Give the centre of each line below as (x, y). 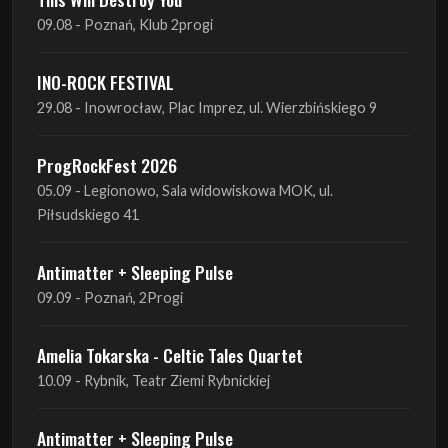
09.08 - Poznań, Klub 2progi (125, 25)
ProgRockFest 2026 (107, 165)
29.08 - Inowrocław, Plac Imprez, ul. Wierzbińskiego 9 (207, 108)
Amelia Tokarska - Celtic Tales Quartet (170, 355)
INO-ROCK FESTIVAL (105, 82)
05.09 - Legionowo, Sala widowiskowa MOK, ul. (185, 191)
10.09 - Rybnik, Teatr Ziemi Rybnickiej (153, 381)
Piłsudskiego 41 (88, 215)
